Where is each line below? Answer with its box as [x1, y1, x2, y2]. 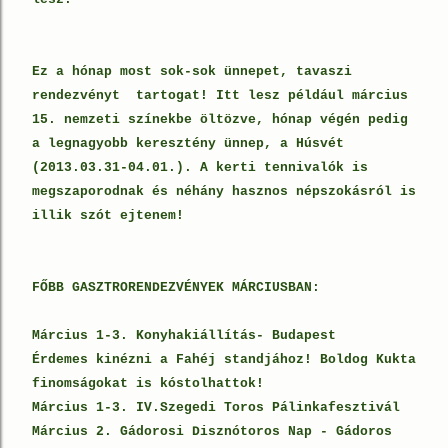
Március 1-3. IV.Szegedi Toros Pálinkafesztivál [32, 400, 400, 415]
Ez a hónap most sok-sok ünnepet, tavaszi [32, 64, 352, 79]
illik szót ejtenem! [32, 208, 200, 223]
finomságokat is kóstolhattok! [32, 376, 272, 391]
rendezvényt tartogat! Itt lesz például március [32, 88, 408, 103]
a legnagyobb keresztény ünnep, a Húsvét [32, 136, 344, 151]
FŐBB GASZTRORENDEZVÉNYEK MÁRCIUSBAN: [32, 280, 328, 295]
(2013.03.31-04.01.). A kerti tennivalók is [32, 160, 368, 175]
